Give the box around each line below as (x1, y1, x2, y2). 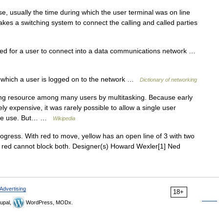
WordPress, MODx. (24, 199, 73, 205)
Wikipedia (53, 115, 75, 121)
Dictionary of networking (140, 77, 197, 83)
